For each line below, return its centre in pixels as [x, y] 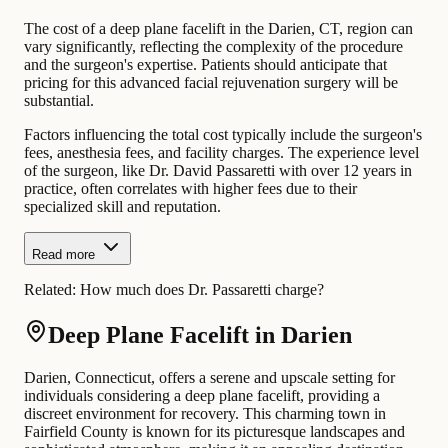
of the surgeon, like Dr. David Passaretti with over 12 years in [218, 170]
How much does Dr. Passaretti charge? [202, 289]
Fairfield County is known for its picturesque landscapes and [214, 431]
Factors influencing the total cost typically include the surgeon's [223, 134]
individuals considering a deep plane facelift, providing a [202, 395]
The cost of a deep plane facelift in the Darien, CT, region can [218, 28]
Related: [52, 289]
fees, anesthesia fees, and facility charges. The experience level [221, 152]
